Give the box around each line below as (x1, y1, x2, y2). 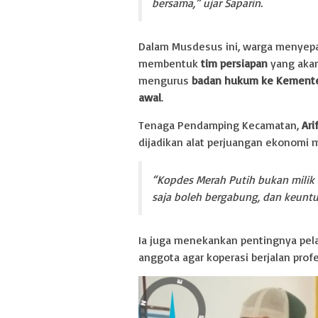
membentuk (138, 55, 201, 70)
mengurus (138, 72, 192, 87)
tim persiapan (201, 55, 268, 70)
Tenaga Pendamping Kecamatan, (138, 117, 302, 132)
